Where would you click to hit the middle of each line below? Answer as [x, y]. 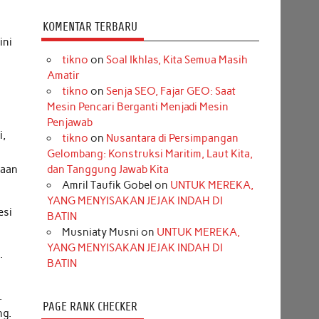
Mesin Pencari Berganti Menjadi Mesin [137, 107]
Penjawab [69, 123]
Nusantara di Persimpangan [172, 138]
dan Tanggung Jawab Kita [108, 170]
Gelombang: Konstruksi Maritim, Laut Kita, [150, 154]
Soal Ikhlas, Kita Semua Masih [177, 60]
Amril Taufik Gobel [107, 185]
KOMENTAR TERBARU [90, 26]
